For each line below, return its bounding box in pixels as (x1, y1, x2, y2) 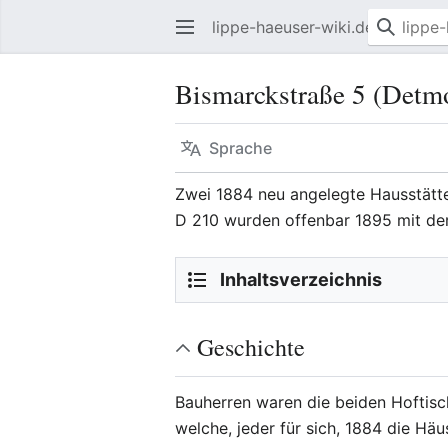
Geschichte (197, 331, 306, 363)
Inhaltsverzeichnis (220, 269, 383, 290)
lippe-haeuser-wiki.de (212, 17, 375, 37)
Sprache (209, 138, 273, 158)
